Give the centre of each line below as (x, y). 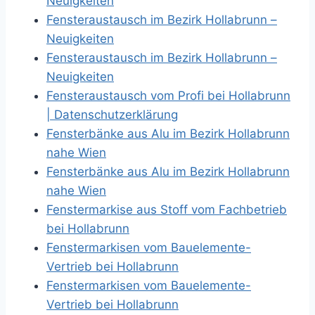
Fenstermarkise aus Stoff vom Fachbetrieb (167, 210)
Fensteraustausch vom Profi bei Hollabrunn (168, 96)
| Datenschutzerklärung (112, 115)
